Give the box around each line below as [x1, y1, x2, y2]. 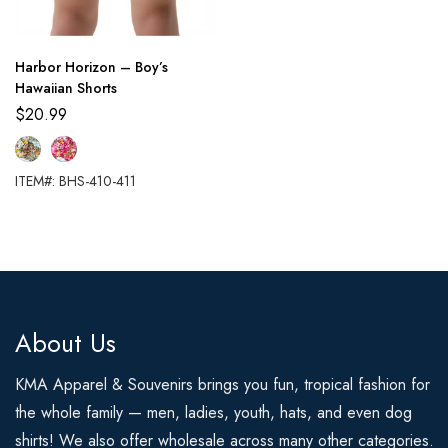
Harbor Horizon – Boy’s [15, 57, 168, 77]
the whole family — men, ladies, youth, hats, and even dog [15, 401, 412, 424]
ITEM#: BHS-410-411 [15, 171, 136, 191]
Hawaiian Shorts [15, 78, 117, 98]
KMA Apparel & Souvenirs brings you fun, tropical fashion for [15, 373, 430, 396]
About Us [15, 325, 116, 361]
